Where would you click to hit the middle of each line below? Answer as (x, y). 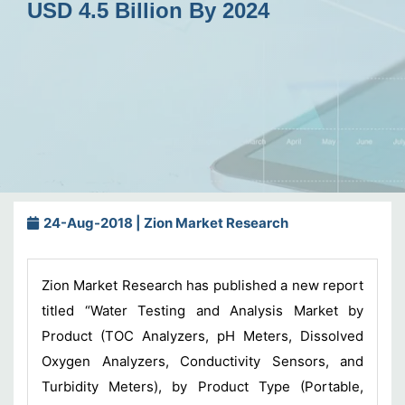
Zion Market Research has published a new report (202, 285)
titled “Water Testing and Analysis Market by (202, 311)
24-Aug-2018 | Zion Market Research (165, 223)
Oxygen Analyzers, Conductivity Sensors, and (202, 361)
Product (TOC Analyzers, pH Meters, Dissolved (202, 336)
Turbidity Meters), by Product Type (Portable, (202, 386)
